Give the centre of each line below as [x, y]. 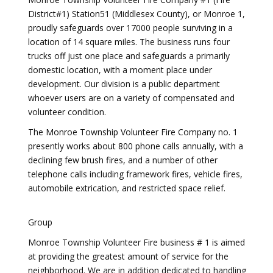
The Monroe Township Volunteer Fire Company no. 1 [133, 132]
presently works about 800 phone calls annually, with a [136, 146]
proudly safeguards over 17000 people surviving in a [130, 28]
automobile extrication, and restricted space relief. [127, 188]
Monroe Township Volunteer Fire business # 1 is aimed [136, 242]
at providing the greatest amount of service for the [128, 256]
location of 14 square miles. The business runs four [129, 42]
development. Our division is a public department [124, 84]
